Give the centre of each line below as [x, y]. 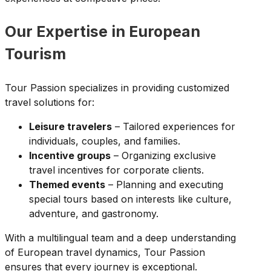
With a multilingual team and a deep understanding [120, 238]
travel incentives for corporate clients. [116, 170]
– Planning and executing [164, 185]
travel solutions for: [50, 103]
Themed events [67, 185]
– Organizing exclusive [163, 156]
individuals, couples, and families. [105, 141]
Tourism [35, 54]
